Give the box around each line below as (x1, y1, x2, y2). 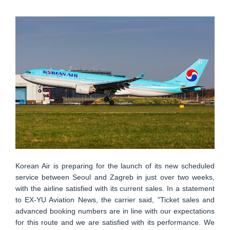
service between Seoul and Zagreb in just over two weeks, (15, 173, 215, 182)
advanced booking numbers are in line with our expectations (15, 207, 215, 216)
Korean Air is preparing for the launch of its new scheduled (15, 162, 215, 170)
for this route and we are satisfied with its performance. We (15, 218, 215, 227)
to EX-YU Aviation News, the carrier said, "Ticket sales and (15, 196, 215, 204)
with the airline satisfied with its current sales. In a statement (15, 184, 215, 193)
